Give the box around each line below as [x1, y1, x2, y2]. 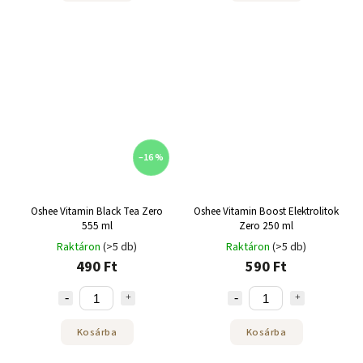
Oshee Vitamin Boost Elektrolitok [194, 203, 339, 219]
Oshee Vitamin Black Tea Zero [31, 203, 163, 219]
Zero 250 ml [239, 218, 293, 233]
